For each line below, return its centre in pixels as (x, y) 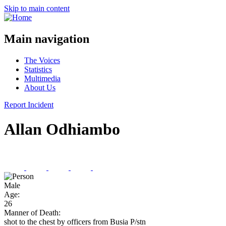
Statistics (38, 69)
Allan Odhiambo (62, 129)
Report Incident (29, 104)
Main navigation (47, 39)
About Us (40, 87)
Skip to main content (37, 8)
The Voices (42, 60)
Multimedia (42, 78)
